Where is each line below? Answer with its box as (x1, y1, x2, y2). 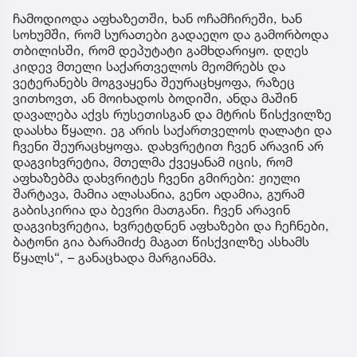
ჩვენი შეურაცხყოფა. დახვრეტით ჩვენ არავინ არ (13, 137, 324, 154)
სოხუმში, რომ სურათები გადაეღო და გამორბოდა (13, 25, 328, 42)
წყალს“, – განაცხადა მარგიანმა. (13, 249, 217, 265)
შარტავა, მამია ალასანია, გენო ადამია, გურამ (13, 185, 304, 202)
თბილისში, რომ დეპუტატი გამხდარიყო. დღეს (13, 41, 308, 58)
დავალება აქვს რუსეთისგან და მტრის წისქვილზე (13, 105, 331, 122)
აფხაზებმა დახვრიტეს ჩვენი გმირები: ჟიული (13, 169, 300, 186)
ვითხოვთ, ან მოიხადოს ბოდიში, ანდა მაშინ (13, 89, 297, 106)
